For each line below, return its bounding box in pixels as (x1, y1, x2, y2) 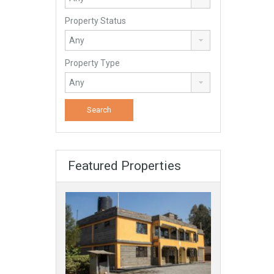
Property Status (65, 16, 126, 26)
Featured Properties (68, 158, 181, 173)
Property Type (65, 58, 120, 68)
